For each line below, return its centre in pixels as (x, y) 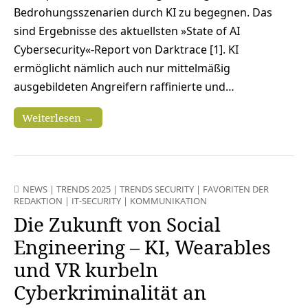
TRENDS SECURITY (157, 189)
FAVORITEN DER (236, 189)
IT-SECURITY (96, 200)
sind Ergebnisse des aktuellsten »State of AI (127, 31)
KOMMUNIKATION (168, 200)
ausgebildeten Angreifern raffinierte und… (124, 86)
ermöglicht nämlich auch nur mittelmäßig (122, 68)
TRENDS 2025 (84, 189)
